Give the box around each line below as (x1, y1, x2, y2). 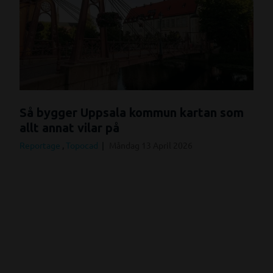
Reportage (19, 140, 62, 151)
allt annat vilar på (19, 121, 119, 135)
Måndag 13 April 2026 (109, 140, 193, 151)
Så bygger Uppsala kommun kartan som (19, 105, 244, 119)
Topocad (66, 140, 100, 151)
